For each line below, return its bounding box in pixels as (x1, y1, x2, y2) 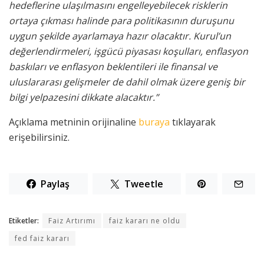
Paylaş (41, 177, 70, 191)
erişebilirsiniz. (9, 131, 70, 144)
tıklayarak (170, 115, 216, 129)
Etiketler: (9, 216, 41, 226)
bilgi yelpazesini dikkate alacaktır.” (9, 91, 159, 104)
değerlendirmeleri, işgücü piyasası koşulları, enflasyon (9, 45, 248, 58)
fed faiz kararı (15, 233, 70, 244)
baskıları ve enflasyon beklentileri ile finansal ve (9, 60, 217, 74)
